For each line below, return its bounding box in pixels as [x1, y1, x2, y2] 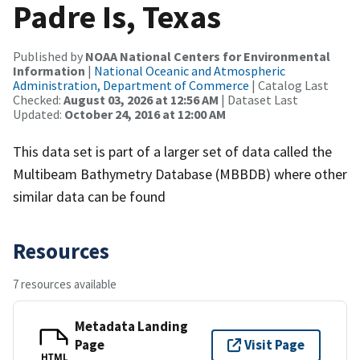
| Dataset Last [219, 91, 298, 108]
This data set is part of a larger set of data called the [13, 141, 332, 161]
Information [13, 62, 85, 79]
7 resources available [13, 276, 117, 292]
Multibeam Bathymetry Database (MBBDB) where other [13, 164, 347, 183]
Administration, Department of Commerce [13, 76, 249, 93]
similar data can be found [13, 186, 166, 206]
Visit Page [244, 336, 305, 354]
